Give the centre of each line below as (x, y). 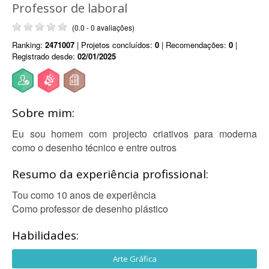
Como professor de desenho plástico (90, 209)
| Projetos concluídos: (115, 45)
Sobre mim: (43, 113)
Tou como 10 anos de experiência (84, 195)
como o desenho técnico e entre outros (94, 147)
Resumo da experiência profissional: (110, 174)
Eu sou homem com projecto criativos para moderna (134, 134)
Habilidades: (45, 235)
